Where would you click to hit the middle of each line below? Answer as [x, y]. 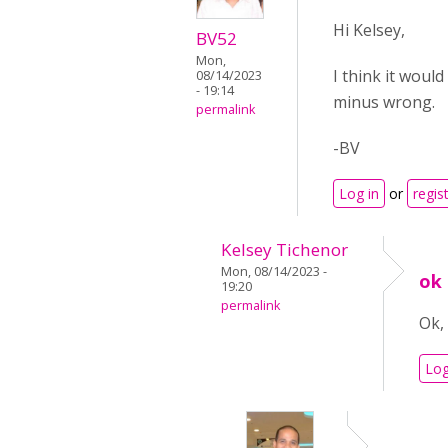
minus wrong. [384, 102]
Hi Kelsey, [369, 30]
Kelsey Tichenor [284, 249]
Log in [359, 193]
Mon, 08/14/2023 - [274, 271]
